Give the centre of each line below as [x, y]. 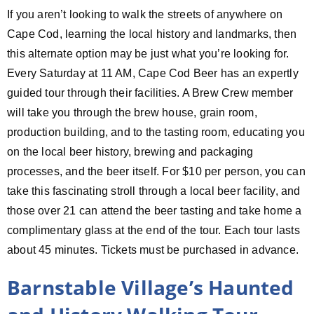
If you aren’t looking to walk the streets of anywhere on [145, 14]
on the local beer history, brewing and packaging [130, 151]
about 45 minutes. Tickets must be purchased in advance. [153, 250]
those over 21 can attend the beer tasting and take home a [155, 210]
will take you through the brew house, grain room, [132, 112]
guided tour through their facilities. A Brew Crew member [150, 93]
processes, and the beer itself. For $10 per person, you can [156, 171]
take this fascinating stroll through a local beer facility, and [154, 191]
